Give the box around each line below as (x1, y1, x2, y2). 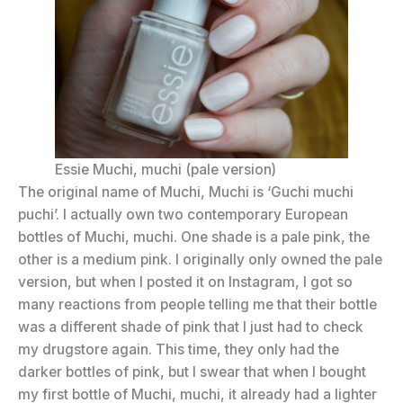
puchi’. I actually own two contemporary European (18, 206, 348, 224)
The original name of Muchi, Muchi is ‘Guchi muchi (18, 184, 354, 201)
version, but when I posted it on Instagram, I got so (18, 273, 353, 291)
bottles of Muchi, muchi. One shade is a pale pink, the (18, 228, 370, 246)
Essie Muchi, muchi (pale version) (54, 161, 276, 179)
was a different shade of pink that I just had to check (18, 318, 363, 336)
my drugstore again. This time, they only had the (18, 341, 339, 359)
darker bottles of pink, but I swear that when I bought (18, 363, 366, 381)
